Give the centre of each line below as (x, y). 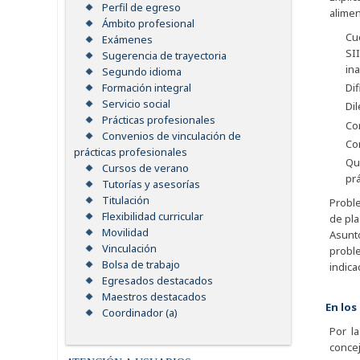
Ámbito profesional (148, 24)
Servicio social (136, 104)
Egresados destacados (157, 281)
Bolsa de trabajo (141, 265)
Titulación (126, 200)
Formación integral (147, 88)
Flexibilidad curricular (153, 217)
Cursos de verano (145, 168)
